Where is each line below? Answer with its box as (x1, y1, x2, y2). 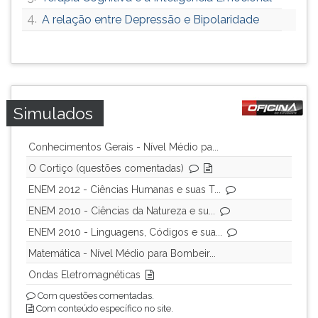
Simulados (13, 104, 93, 123)
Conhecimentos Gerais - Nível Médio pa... (28, 141, 219, 153)
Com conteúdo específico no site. (34, 303, 173, 314)
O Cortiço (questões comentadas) (28, 163, 184, 174)
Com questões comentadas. (35, 290, 154, 301)
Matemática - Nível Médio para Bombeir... (28, 248, 216, 259)
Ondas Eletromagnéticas (28, 269, 141, 280)
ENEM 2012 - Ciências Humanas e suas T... (28, 184, 221, 195)
